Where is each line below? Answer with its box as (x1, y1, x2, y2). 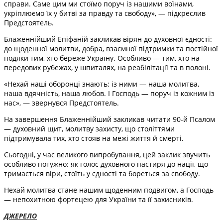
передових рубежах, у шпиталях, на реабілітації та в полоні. (4, 62, 211, 72)
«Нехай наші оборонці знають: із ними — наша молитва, (4, 79, 199, 89)
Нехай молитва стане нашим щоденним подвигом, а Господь (4, 185, 214, 195)
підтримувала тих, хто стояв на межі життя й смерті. (4, 133, 184, 143)
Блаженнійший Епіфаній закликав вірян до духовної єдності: (4, 34, 212, 44)
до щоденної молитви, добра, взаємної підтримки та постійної (4, 43, 218, 53)
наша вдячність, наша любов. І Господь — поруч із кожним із (4, 88, 215, 98)
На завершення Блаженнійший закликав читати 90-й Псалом (4, 114, 215, 124)
